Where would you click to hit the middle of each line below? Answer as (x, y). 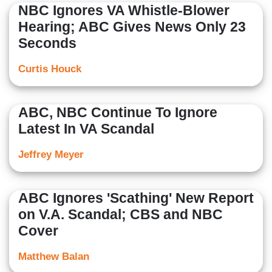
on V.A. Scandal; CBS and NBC (121, 215)
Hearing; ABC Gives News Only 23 (132, 27)
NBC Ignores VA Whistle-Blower (124, 11)
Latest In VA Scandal (86, 129)
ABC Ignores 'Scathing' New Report (136, 198)
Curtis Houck (50, 69)
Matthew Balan (54, 257)
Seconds (47, 43)
